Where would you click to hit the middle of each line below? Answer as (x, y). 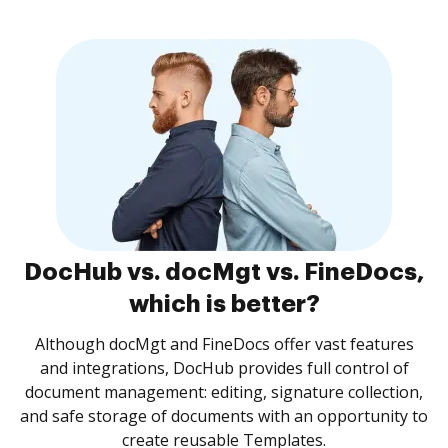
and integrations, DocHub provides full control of (224, 368)
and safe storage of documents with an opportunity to (224, 416)
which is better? (224, 304)
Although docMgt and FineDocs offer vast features (224, 344)
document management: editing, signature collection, (224, 392)
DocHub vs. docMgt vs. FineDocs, (224, 272)
